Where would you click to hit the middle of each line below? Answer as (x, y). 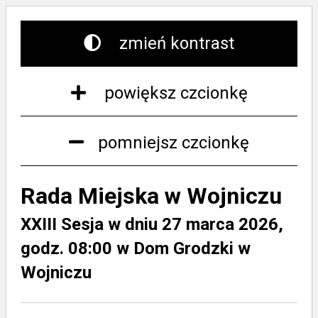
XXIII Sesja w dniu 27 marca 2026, (152, 224)
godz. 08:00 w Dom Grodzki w (136, 248)
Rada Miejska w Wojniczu (151, 196)
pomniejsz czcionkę (174, 143)
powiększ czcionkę (174, 93)
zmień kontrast (175, 43)
